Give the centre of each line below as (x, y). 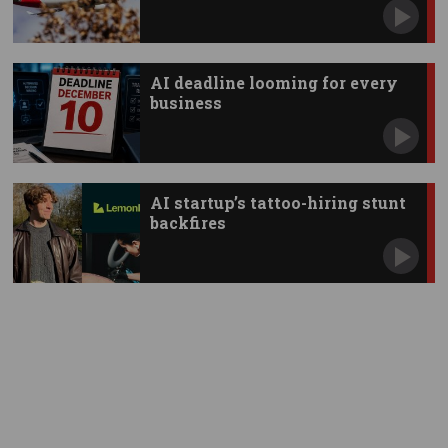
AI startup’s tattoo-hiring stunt (277, 203)
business (185, 103)
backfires (187, 223)
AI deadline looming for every (273, 83)
